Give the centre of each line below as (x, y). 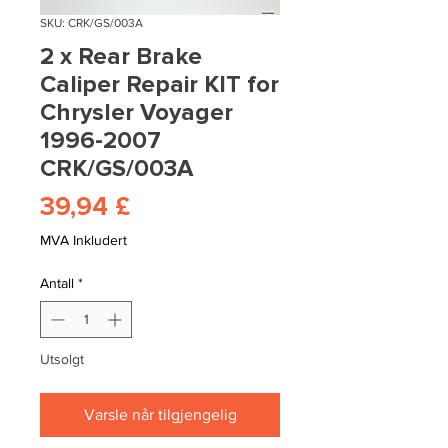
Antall (57, 283)
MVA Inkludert (83, 240)
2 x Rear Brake (121, 57)
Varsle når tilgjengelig (160, 415)
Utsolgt (62, 359)
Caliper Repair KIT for (159, 85)
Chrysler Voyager (136, 113)
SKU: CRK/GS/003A (91, 23)
